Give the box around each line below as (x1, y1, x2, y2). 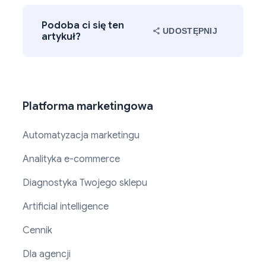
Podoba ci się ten (42, 19, 124, 32)
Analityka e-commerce (23, 153, 120, 166)
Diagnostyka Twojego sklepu (23, 177, 147, 189)
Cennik (23, 224, 52, 237)
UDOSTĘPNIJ (163, 26, 217, 36)
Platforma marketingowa (23, 99, 153, 113)
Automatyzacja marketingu (23, 129, 140, 142)
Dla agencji (23, 248, 71, 261)
